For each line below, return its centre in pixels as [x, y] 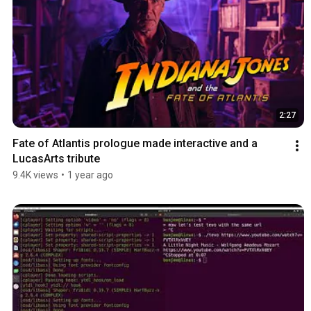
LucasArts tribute [56, 158]
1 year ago [90, 175]
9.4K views [35, 175]
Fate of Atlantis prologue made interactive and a [135, 143]
